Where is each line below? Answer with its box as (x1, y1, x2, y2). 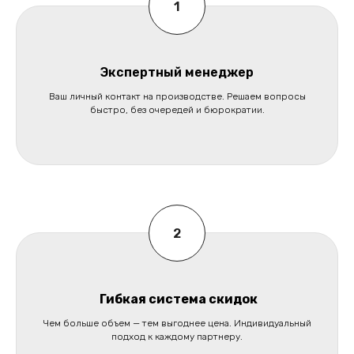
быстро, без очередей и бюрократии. (89, 104, 265, 116)
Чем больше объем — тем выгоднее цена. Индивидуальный (43, 318, 311, 330)
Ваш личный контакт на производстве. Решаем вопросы (48, 91, 306, 103)
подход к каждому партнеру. (111, 331, 243, 343)
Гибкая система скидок (96, 292, 258, 307)
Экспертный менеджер (100, 65, 254, 81)
